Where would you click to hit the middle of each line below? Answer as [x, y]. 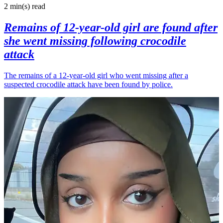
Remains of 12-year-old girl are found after [111, 27]
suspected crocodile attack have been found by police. [88, 84]
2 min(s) [17, 6]
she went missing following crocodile [95, 41]
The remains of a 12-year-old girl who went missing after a [96, 75]
